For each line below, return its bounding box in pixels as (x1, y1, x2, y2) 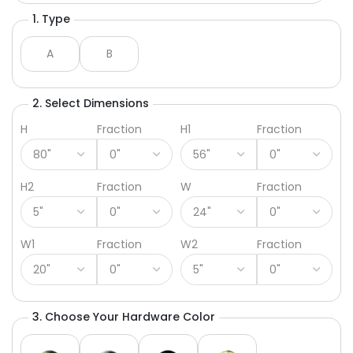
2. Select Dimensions (32, 95, 149, 112)
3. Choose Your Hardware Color (32, 309, 215, 325)
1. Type (32, 11, 70, 28)
